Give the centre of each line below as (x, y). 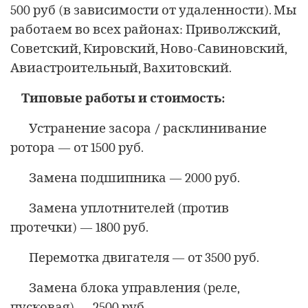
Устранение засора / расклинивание (148, 128)
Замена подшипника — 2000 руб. (134, 178)
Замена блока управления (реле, (134, 288)
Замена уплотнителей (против (129, 208)
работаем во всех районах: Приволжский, (145, 29)
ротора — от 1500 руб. (77, 147)
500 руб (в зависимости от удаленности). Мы (153, 10)
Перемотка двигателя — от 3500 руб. (144, 257)
